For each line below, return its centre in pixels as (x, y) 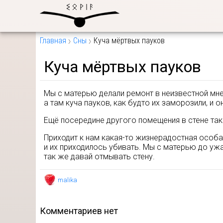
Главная (53, 41)
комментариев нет (82, 211)
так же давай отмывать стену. (99, 157)
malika (67, 180)
